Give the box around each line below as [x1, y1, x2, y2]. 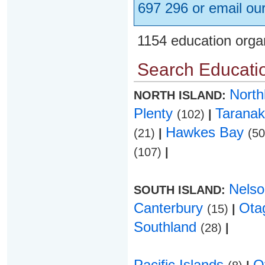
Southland [133, 219, 201, 235]
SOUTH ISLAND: [133, 183, 229, 196]
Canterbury [133, 200, 207, 216]
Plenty [133, 105, 177, 121]
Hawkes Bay [165, 124, 248, 140]
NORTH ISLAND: [133, 89, 230, 102]
